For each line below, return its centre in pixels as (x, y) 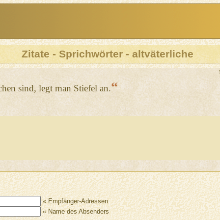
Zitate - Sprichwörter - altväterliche (108, 54)
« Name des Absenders (75, 212)
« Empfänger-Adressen (74, 201)
